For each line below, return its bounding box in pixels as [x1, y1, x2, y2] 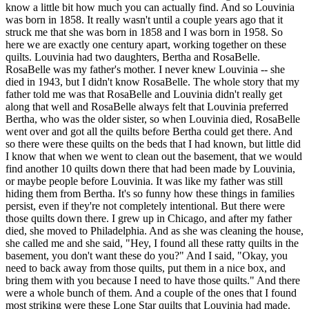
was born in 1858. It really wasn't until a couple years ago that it [6, 14, 283, 26]
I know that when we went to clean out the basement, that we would [6, 150, 302, 163]
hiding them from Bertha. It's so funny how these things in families [6, 188, 295, 200]
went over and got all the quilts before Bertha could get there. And [6, 126, 292, 138]
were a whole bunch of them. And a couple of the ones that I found [6, 287, 297, 299]
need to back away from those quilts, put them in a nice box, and [6, 262, 286, 275]
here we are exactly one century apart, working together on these [6, 39, 286, 51]
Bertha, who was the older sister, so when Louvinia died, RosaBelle [6, 113, 300, 126]
